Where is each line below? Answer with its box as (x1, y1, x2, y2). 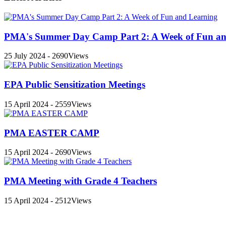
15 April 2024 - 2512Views (4, 196, 91, 205)
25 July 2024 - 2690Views (4, 51, 88, 61)
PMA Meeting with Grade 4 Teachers (4, 176, 157, 187)
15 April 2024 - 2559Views (4, 99, 91, 108)
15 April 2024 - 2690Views (4, 148, 91, 157)
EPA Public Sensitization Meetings (4, 79, 145, 90)
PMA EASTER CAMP (4, 127, 99, 138)
